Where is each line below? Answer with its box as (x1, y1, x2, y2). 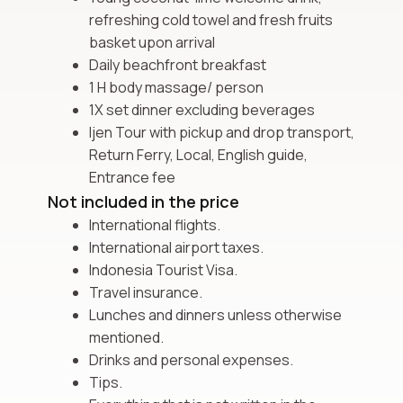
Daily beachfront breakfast (89, 54, 266, 75)
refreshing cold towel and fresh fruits (89, 9, 333, 30)
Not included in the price (48, 190, 239, 212)
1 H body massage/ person (89, 76, 264, 97)
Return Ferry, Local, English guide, (89, 144, 308, 165)
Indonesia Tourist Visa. (89, 259, 237, 280)
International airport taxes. (89, 237, 264, 257)
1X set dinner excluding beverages (89, 99, 315, 120)
